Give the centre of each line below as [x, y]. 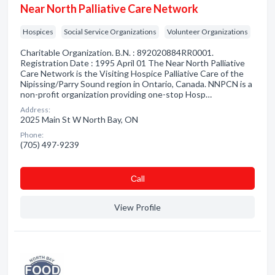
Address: [35, 110]
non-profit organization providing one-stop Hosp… [116, 94]
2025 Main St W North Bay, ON [79, 119]
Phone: [32, 135]
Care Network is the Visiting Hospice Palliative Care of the [132, 73]
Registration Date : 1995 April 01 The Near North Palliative [133, 63]
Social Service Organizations [110, 32]
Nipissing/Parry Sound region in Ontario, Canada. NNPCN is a [136, 84]
